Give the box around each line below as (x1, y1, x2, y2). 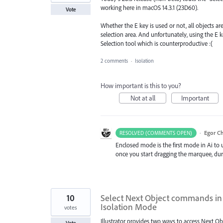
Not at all (130, 93, 155, 103)
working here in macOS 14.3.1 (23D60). (101, 3, 198, 12)
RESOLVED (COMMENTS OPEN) (119, 129, 193, 136)
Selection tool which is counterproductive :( (101, 39, 213, 48)
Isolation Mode (101, 201, 157, 213)
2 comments (101, 57, 128, 64)
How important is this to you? (101, 81, 181, 90)
